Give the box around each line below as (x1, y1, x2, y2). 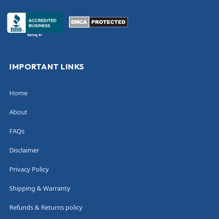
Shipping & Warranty (9, 184, 70, 193)
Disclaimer (9, 146, 39, 155)
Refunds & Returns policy (9, 203, 83, 212)
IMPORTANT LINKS (9, 62, 85, 72)
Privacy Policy (9, 165, 49, 174)
